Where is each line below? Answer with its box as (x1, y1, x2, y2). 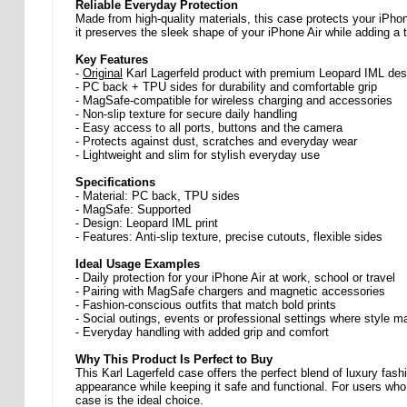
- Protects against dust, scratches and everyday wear (74, 134, 357, 149)
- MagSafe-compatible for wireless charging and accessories (74, 94, 392, 108)
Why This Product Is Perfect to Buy (74, 352, 273, 367)
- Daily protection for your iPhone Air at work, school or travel (74, 271, 395, 285)
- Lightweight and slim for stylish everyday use (74, 148, 320, 163)
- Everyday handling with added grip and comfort (74, 325, 329, 340)
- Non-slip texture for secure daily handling (74, 107, 297, 122)
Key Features (74, 53, 148, 67)
